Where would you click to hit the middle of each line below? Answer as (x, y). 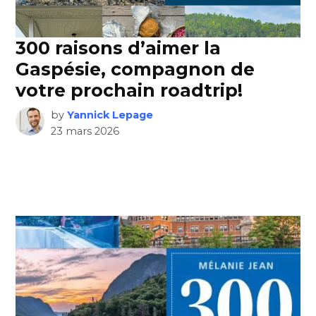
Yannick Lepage (110, 115)
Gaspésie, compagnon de (135, 69)
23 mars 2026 (85, 131)
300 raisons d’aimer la (119, 48)
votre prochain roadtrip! (129, 90)
